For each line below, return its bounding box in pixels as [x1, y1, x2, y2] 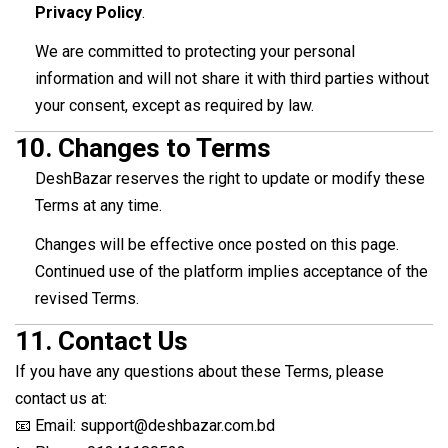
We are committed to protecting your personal [35, 42, 355, 62]
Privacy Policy [35, 3, 142, 23]
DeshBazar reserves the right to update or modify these [35, 169, 425, 189]
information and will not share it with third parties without [35, 69, 429, 89]
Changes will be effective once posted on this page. [35, 235, 399, 255]
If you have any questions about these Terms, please [15, 362, 384, 382]
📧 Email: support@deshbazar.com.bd [15, 416, 275, 436]
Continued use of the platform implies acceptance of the [35, 262, 428, 282]
